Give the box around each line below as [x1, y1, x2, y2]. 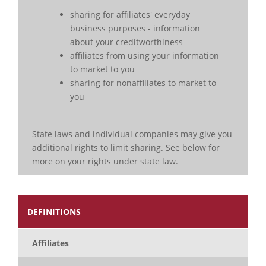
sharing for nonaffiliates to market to [70, 77, 216, 89]
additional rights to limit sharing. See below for [32, 142, 220, 154]
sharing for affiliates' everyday [70, 9, 190, 21]
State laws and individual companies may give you [32, 128, 232, 140]
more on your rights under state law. [32, 156, 178, 167]
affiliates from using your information [70, 50, 219, 62]
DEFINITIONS [27, 206, 81, 218]
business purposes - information [70, 23, 200, 34]
